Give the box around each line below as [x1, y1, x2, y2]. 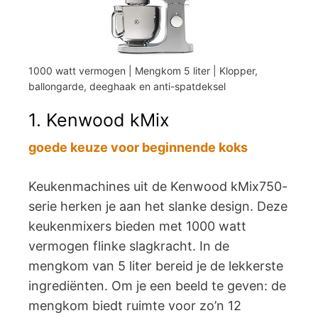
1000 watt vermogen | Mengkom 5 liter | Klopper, [28, 65, 258, 77]
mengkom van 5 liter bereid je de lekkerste [28, 258, 283, 273]
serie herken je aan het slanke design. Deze [28, 199, 287, 214]
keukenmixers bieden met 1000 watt [28, 219, 246, 234]
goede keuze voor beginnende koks [28, 140, 248, 155]
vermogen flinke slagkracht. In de [28, 238, 229, 253]
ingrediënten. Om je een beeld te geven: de [28, 278, 286, 293]
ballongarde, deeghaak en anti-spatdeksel [28, 80, 226, 92]
